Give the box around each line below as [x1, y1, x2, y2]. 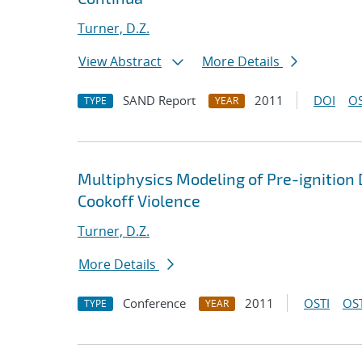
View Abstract [78, 53, 162, 70]
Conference [123, 295, 186, 311]
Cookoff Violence [78, 191, 200, 210]
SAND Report [123, 92, 196, 108]
